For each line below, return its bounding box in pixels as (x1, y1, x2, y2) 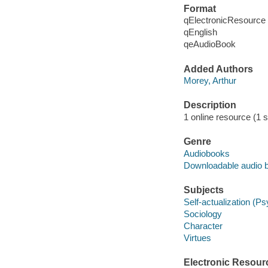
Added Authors (183, 63, 253, 74)
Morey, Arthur (183, 75, 236, 86)
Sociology (183, 208, 222, 219)
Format (183, 3, 216, 14)
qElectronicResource (183, 15, 266, 26)
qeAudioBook (183, 39, 236, 50)
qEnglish (183, 27, 217, 38)
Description (183, 100, 236, 111)
